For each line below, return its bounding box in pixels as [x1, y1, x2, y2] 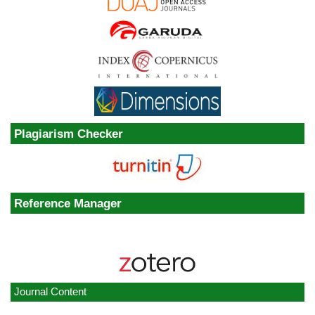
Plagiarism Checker [14, 127, 123, 141]
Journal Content [14, 286, 86, 298]
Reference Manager [14, 195, 122, 210]
